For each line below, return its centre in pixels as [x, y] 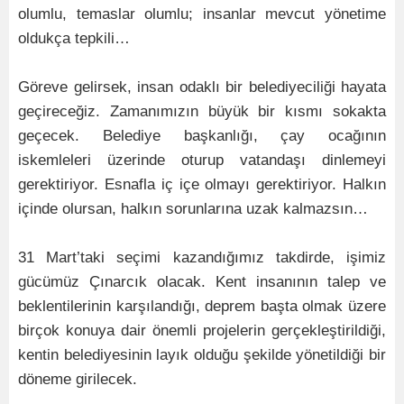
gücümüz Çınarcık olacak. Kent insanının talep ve [202, 282]
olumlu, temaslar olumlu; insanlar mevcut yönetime [202, 14]
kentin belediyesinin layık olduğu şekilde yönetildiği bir [202, 355]
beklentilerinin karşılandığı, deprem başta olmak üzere [202, 307]
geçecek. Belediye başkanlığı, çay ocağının [202, 136]
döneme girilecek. [78, 380]
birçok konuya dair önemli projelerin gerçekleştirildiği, [202, 331]
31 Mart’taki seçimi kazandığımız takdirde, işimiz [202, 258]
